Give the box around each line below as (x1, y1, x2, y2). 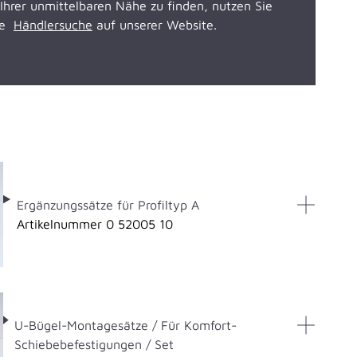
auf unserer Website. (92, 18, 217, 32)
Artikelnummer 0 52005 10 (16, 216, 173, 231)
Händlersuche (14, 18, 92, 32)
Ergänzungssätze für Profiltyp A (16, 197, 199, 212)
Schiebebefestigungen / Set (14, 337, 175, 352)
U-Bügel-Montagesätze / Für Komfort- (14, 318, 237, 333)
